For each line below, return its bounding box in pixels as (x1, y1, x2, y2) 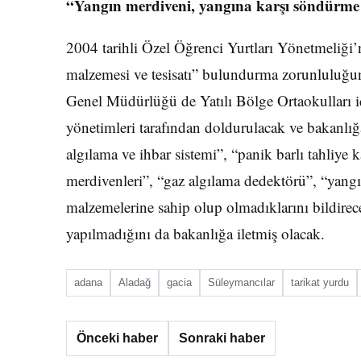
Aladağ (118, 276, 151, 288)
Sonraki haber (179, 331, 265, 345)
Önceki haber (77, 331, 158, 345)
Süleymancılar (208, 276, 275, 288)
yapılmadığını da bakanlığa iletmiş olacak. (66, 223, 325, 243)
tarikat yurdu (291, 276, 349, 288)
